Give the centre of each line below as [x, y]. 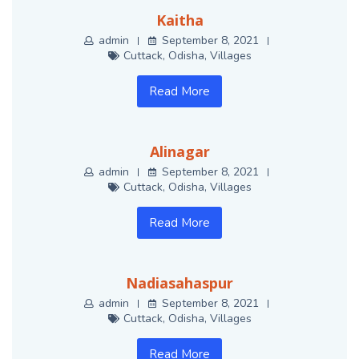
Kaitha [179, 20]
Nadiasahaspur [179, 283]
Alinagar [179, 152]
